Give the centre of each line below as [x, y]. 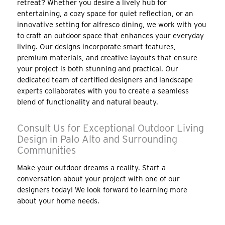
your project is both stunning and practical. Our [97, 69]
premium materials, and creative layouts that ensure [107, 58]
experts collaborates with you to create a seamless [103, 91]
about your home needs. [58, 201]
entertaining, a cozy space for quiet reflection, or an [105, 14]
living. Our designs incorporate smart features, [96, 47]
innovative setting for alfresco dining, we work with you [111, 25]
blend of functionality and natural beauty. [87, 102]
